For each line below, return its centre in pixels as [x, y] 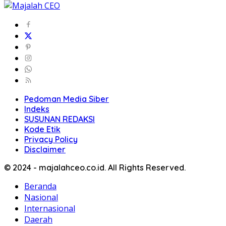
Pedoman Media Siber [67, 99]
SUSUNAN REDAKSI [60, 119]
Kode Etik [42, 129]
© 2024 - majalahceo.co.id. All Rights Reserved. [95, 168]
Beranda [40, 186]
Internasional [50, 209]
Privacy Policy [51, 139]
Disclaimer [45, 150]
